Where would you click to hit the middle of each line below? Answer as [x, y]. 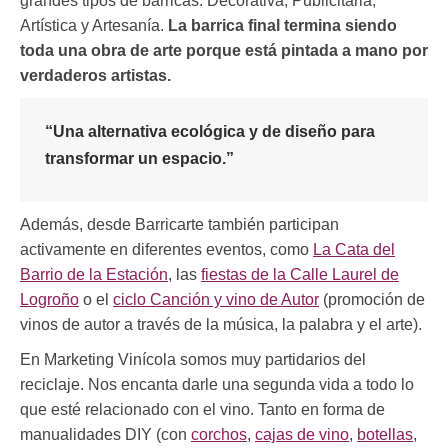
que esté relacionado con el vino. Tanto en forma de [202, 410]
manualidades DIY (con [105, 435]
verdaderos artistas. [95, 76]
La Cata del [354, 250]
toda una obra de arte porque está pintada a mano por [224, 51]
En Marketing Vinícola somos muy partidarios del [193, 360]
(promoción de [372, 300]
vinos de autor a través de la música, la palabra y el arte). [221, 325]
